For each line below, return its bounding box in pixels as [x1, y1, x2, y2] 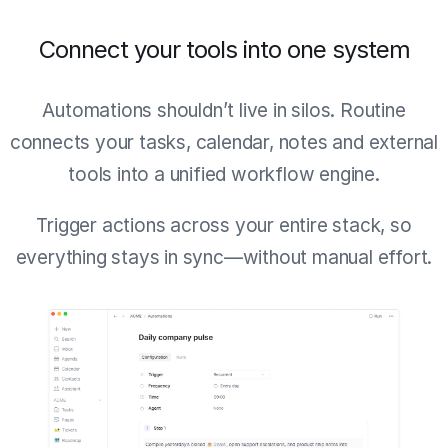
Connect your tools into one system [38, 35, 410, 64]
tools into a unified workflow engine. [68, 163, 380, 186]
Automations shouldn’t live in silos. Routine [42, 99, 406, 122]
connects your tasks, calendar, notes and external [9, 131, 439, 154]
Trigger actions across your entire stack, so [36, 214, 412, 237]
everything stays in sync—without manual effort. [15, 246, 433, 269]
